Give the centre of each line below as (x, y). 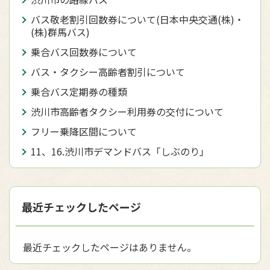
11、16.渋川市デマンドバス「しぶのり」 (120, 151)
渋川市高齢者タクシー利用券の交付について (127, 111)
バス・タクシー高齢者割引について (108, 72)
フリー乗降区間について (84, 131)
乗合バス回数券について (84, 52)
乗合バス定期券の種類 (79, 92)
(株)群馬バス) (60, 32)
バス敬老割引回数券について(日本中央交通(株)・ (137, 19)
